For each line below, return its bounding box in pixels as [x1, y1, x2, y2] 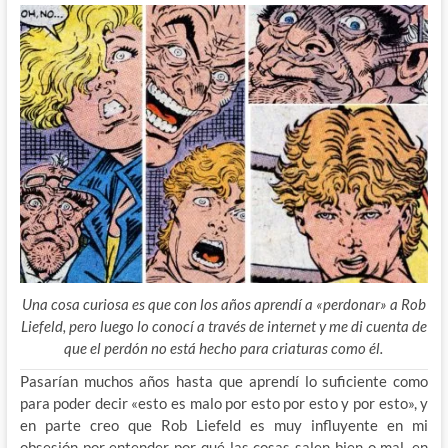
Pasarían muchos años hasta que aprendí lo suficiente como [19, 372, 429, 391]
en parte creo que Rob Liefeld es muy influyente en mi [19, 416, 429, 435]
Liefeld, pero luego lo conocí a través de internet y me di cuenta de [20, 317, 427, 336]
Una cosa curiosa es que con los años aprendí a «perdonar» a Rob [21, 295, 426, 314]
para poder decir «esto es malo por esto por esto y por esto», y [19, 394, 429, 413]
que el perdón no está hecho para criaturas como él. [64, 339, 384, 358]
